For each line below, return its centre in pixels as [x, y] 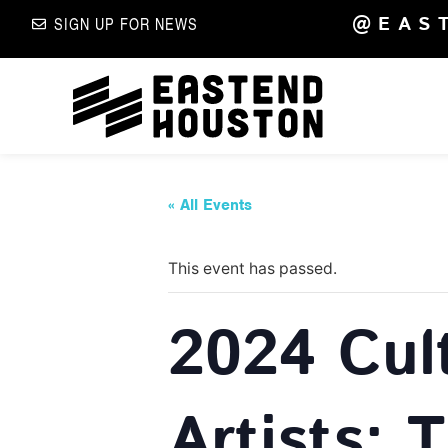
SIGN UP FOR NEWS [126, 23]
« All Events [210, 204]
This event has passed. [252, 268]
